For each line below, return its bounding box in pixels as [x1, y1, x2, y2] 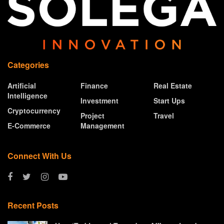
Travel [153, 110, 174, 120]
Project [80, 110, 104, 120]
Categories [7, 58, 49, 70]
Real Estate [153, 80, 192, 90]
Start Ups [153, 95, 185, 105]
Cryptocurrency [7, 105, 60, 115]
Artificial [7, 80, 36, 90]
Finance [80, 80, 108, 90]
